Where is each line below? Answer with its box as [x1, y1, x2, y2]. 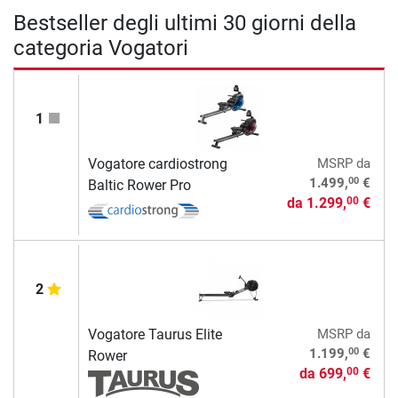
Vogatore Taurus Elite [87, 325, 222, 343]
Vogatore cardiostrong [87, 155, 227, 172]
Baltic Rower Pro [87, 176, 191, 194]
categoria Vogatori [13, 35, 188, 60]
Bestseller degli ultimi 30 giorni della [13, 10, 356, 36]
